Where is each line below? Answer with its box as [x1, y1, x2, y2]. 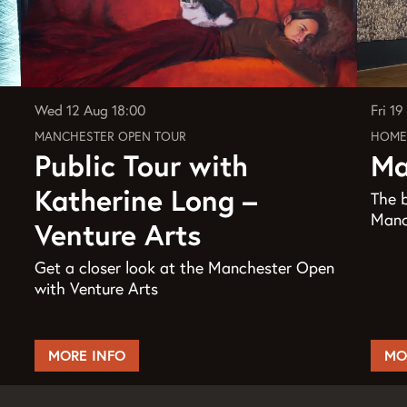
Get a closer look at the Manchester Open [35, 256, 335, 278]
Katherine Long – [35, 181, 258, 219]
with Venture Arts [35, 277, 159, 299]
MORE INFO [48, 345, 126, 364]
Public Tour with [35, 146, 249, 184]
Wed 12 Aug [35, 100, 113, 119]
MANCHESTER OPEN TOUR [35, 127, 187, 144]
